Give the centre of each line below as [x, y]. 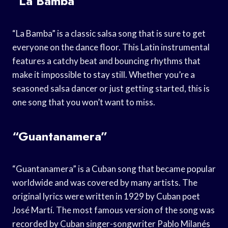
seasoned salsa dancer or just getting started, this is [111, 88]
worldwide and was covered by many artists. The [105, 182]
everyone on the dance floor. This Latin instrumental [111, 47]
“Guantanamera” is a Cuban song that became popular [114, 168]
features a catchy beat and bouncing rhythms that [106, 61]
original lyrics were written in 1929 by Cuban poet [106, 196]
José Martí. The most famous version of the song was [113, 210]
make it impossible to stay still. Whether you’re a [104, 74]
